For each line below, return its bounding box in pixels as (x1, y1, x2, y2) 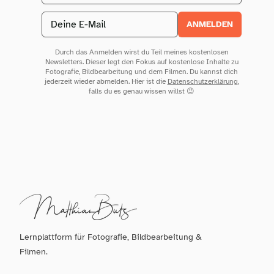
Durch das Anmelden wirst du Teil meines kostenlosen (54, 47, 229, 56)
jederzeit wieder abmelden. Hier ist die (44, 76, 168, 86)
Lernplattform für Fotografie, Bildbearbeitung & (20, 231, 202, 242)
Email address (41, 12, 101, 24)
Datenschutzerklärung (167, 76, 238, 86)
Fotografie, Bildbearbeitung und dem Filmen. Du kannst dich (45, 67, 238, 76)
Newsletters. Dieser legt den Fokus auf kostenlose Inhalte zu (45, 57, 239, 66)
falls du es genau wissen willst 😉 (89, 86, 194, 95)
